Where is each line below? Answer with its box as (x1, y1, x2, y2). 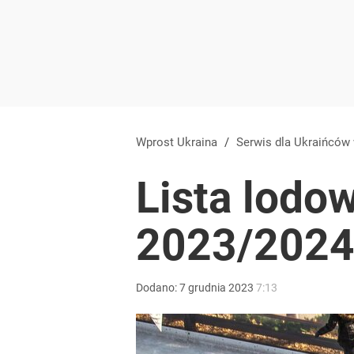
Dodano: (136, 281, 179, 294)
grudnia (188, 281, 226, 294)
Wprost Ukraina (136, 135, 217, 149)
